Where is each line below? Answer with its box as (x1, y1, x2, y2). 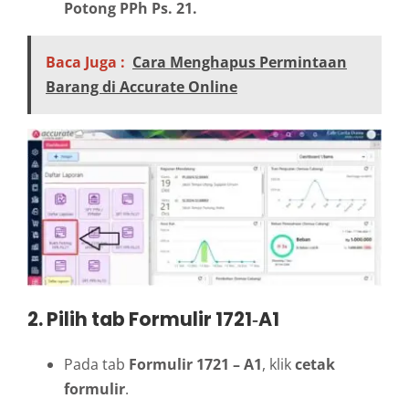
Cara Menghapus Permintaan (132, 51, 347, 72)
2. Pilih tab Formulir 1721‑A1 (27, 306, 279, 333)
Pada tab (64, 353, 129, 374)
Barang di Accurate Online (46, 76, 237, 97)
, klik (262, 353, 295, 374)
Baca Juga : (46, 51, 125, 72)
